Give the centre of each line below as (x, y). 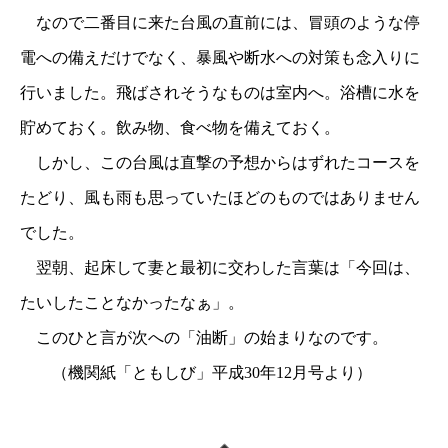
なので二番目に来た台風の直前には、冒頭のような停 (220, 23)
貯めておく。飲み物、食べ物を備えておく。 (180, 128)
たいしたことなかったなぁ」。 (132, 303)
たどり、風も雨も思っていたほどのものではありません (220, 198)
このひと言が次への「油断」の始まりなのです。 (204, 338)
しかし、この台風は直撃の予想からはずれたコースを (220, 163)
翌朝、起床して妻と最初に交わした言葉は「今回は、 (220, 268)
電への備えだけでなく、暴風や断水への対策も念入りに (220, 58)
